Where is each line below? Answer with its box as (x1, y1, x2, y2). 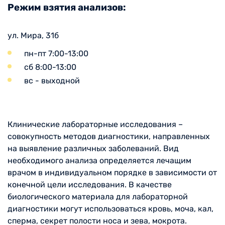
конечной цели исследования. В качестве (8, 179, 172, 189)
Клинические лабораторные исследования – (8, 119, 183, 129)
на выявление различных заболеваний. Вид (8, 143, 179, 153)
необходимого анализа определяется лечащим (8, 155, 191, 165)
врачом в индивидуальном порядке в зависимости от (8, 167, 217, 177)
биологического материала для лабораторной (8, 191, 188, 201)
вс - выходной (24, 75, 80, 85)
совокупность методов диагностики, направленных (8, 131, 210, 141)
